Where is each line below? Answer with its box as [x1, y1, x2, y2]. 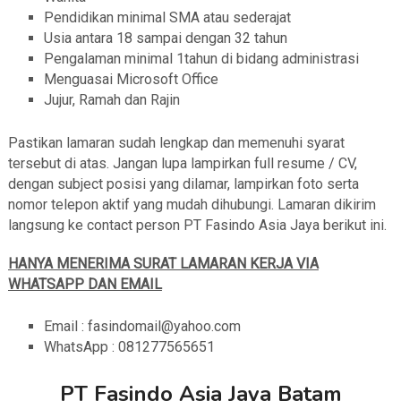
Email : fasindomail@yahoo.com [43, 318, 241, 336]
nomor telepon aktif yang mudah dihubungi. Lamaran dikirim [7, 196, 376, 214]
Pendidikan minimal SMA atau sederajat [43, 9, 291, 27]
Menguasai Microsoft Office [43, 71, 218, 89]
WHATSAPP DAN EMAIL [7, 276, 162, 294]
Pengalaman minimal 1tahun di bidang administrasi [43, 50, 359, 68]
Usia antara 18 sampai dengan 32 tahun [43, 30, 287, 47]
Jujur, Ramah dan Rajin [43, 91, 180, 109]
